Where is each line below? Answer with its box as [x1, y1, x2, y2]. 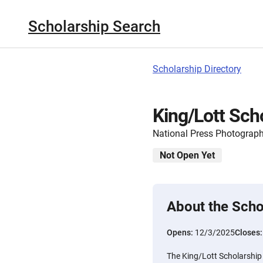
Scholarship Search [28, 17, 160, 35]
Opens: [167, 228, 195, 237]
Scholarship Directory [153, 63, 241, 75]
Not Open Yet [160, 150, 215, 161]
